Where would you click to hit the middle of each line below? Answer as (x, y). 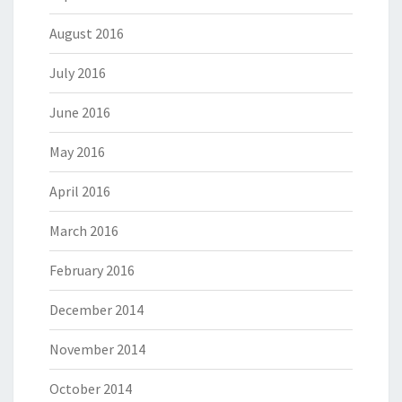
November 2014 (97, 350)
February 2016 (92, 271)
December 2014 (96, 310)
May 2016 (77, 152)
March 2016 (84, 231)
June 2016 (80, 113)
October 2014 (91, 389)
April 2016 (80, 192)
